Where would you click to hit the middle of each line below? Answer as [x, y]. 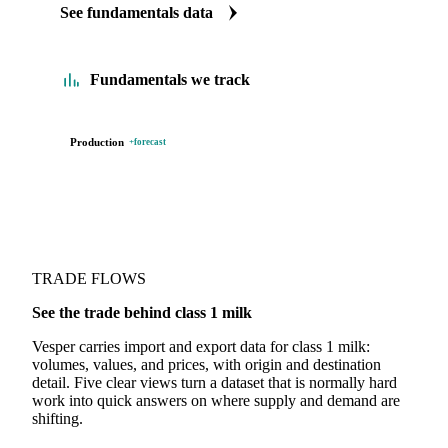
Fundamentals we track [170, 79]
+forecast [147, 142]
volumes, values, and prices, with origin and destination [206, 364]
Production [97, 142]
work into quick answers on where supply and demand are [216, 400]
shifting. [57, 418]
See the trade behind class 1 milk [142, 312]
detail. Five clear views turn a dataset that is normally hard [214, 382]
